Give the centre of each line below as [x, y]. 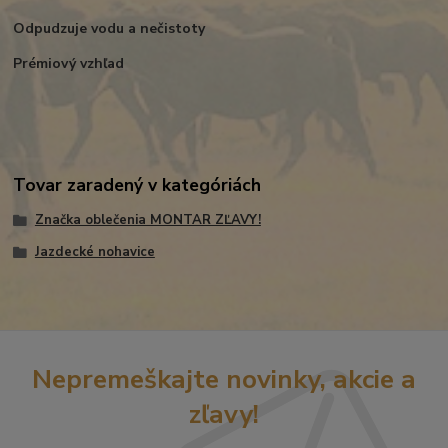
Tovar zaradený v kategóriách [137, 184]
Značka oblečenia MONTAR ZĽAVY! [147, 220]
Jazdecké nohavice [94, 251]
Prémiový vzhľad [69, 64]
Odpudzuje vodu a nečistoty [109, 29]
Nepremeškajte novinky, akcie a [224, 379]
